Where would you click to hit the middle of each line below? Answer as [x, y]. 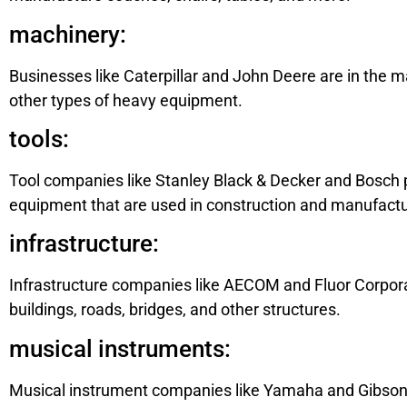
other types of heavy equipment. [126, 100]
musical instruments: [120, 348]
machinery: [68, 34]
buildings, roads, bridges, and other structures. [175, 310]
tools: [39, 139]
